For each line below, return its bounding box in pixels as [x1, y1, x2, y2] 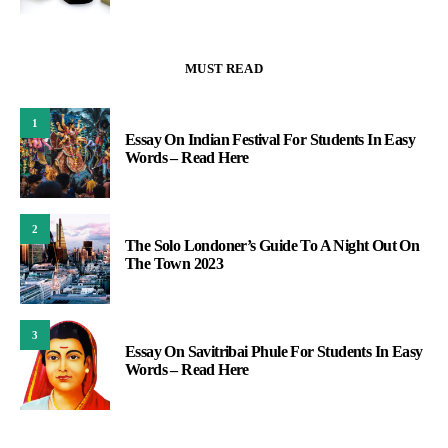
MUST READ [185, 61, 263, 77]
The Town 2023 [125, 255, 224, 273]
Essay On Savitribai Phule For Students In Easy [125, 343, 423, 361]
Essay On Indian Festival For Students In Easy [125, 131, 415, 149]
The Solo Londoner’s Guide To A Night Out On [125, 237, 420, 255]
